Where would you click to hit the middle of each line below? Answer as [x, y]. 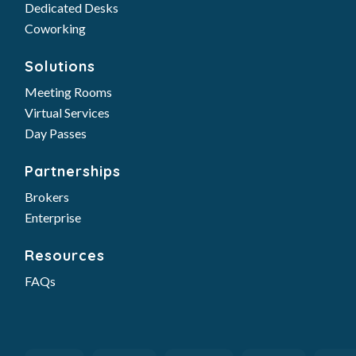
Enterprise [52, 217]
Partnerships [72, 171]
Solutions [60, 66]
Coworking [55, 28]
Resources [64, 255]
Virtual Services [67, 112]
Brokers [46, 197]
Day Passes [55, 133]
